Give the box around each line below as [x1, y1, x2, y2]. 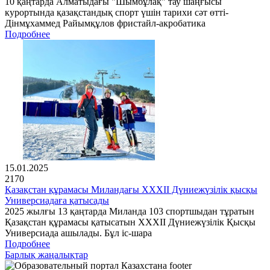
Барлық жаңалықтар [5, 250, 88, 260]
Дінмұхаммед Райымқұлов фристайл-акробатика [5, 18, 206, 29]
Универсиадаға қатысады [5, 195, 109, 206]
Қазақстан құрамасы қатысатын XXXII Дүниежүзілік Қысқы [5, 217, 256, 228]
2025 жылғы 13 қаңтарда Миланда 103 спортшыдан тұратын [5, 206, 254, 217]
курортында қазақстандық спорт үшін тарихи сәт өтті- [5, 7, 228, 18]
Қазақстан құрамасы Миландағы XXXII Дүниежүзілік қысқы [5, 184, 257, 195]
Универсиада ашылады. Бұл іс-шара [5, 228, 152, 239]
